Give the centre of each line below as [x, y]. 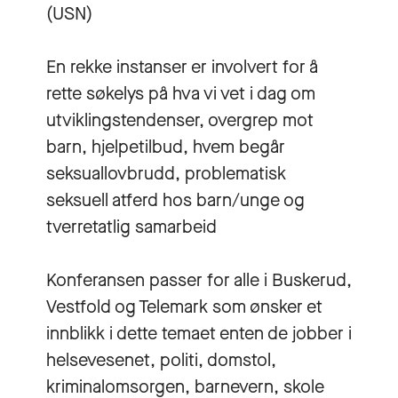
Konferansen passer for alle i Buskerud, [199, 280]
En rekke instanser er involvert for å [182, 67]
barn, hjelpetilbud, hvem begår [166, 147]
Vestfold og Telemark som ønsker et [184, 306]
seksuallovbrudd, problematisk [166, 173]
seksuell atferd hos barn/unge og [175, 200]
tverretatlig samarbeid [131, 227]
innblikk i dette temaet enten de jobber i [199, 333]
